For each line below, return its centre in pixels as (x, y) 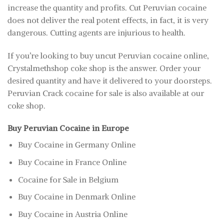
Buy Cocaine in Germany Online (76, 145)
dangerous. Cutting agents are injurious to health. (96, 32)
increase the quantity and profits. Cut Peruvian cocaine (107, 7)
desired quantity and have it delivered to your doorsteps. (110, 80)
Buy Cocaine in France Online (72, 162)
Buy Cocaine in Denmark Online (76, 197)
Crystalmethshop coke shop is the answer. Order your (104, 68)
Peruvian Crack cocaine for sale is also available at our (106, 93)
